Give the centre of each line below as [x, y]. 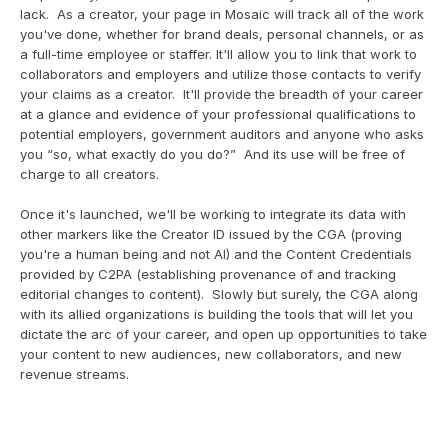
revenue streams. [74, 374]
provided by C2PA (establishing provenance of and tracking [208, 274]
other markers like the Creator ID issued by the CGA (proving [211, 234]
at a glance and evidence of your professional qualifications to [218, 114]
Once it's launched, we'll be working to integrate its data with [213, 214]
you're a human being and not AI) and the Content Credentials [216, 254]
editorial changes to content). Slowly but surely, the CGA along [219, 294]
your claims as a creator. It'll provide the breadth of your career [221, 94]
